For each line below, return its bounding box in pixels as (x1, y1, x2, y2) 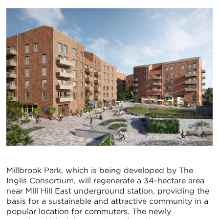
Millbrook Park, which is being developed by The (6, 165, 193, 175)
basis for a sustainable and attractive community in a (6, 196, 208, 206)
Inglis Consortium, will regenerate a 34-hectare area (6, 175, 204, 185)
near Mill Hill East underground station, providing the (6, 186, 209, 196)
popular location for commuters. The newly (6, 206, 171, 216)
